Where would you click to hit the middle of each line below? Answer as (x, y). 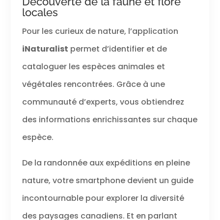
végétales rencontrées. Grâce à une (93, 84)
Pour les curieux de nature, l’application (100, 31)
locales (40, 13)
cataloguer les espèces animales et (93, 67)
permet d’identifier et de (117, 49)
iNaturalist (45, 49)
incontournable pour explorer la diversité (103, 198)
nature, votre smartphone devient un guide (108, 181)
